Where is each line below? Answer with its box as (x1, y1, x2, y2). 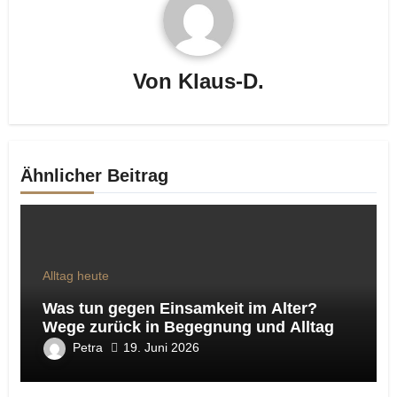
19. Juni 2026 (122, 340, 199, 355)
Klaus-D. (178, 69, 264, 94)
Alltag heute (42, 268, 109, 283)
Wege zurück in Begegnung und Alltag (42, 317, 334, 336)
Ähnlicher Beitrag (19, 165, 168, 185)
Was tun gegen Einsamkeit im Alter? (42, 299, 317, 317)
